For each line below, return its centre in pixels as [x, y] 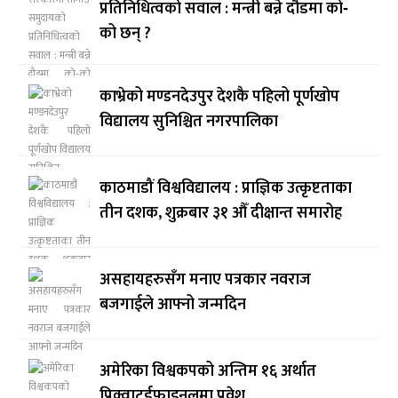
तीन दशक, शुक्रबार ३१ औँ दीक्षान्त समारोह [221, 214]
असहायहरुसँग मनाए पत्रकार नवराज [206, 280]
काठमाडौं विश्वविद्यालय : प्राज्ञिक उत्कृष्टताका [226, 189]
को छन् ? [126, 34]
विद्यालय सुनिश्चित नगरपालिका [189, 122]
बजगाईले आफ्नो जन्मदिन [173, 305]
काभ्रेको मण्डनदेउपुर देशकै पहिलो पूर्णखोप [220, 97]
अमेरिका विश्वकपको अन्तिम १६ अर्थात [208, 372]
